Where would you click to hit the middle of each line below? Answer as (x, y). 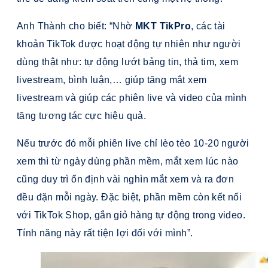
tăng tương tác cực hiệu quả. (82, 116)
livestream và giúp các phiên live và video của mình (132, 98)
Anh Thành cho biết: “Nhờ (76, 26)
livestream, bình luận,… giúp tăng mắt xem (112, 80)
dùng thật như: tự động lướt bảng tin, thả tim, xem (127, 62)
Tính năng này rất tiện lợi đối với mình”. (105, 233)
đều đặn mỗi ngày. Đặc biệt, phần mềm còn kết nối (130, 197)
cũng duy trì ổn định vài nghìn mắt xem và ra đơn (126, 179)
